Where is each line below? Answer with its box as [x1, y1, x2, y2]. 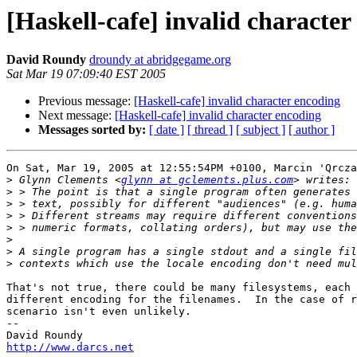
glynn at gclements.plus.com [121, 174, 293, 186]
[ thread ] [187, 123, 233, 137]
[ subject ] [236, 123, 285, 137]
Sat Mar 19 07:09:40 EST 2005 [6, 67, 166, 81]
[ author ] [288, 123, 335, 137]
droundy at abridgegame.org [89, 53, 231, 67]
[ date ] [149, 123, 184, 137]
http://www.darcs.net [6, 341, 134, 354]
